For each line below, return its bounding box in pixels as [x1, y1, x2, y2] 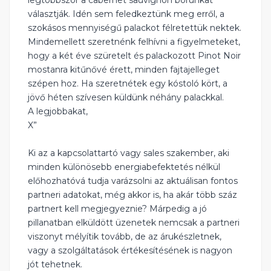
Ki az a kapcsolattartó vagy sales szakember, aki [28, 148, 229, 159]
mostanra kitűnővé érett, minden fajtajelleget [28, 64, 220, 76]
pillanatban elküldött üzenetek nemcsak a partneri [28, 217, 240, 229]
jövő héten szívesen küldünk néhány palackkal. [28, 92, 224, 103]
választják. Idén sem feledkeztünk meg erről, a [28, 8, 224, 20]
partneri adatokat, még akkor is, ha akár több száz [28, 189, 237, 201]
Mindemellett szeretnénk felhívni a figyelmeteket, [28, 36, 240, 48]
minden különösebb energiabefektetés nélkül [28, 162, 220, 173]
